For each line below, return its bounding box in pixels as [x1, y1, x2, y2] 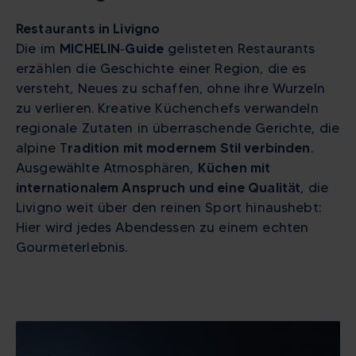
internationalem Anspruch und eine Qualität [16, 179, 301, 195]
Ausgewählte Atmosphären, [16, 159, 198, 176]
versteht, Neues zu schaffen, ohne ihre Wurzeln [16, 79, 325, 96]
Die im [16, 40, 60, 56]
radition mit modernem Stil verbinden [68, 139, 311, 156]
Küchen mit [197, 159, 271, 176]
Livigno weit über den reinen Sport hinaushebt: [16, 199, 322, 215]
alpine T [16, 139, 68, 156]
